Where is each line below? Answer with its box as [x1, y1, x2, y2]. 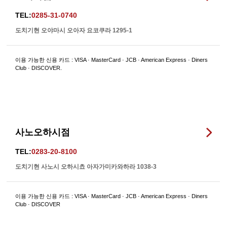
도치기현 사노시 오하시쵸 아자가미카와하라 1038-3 [15, 163, 157, 170]
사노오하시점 [15, 127, 70, 137]
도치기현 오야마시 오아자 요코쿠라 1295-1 [15, 27, 133, 34]
